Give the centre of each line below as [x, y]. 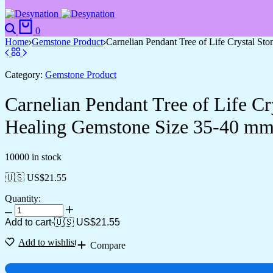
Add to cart [28, 222]
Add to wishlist [48, 242]
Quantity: [23, 198]
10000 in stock [33, 157]
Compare [108, 245]
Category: [24, 75]
